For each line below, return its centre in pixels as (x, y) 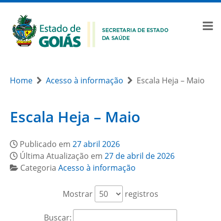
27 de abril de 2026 (140, 156)
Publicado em (46, 144)
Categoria (39, 168)
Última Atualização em (62, 156)
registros (141, 194)
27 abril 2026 (96, 144)
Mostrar (79, 194)
